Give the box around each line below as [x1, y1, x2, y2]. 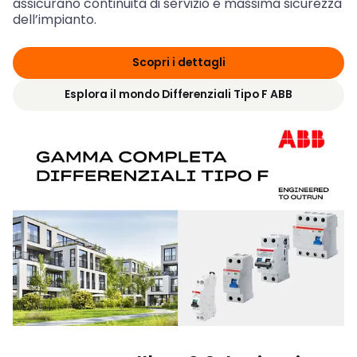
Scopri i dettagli [131, 54, 226, 71]
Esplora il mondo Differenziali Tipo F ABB [65, 86, 292, 103]
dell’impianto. [13, 10, 96, 29]
